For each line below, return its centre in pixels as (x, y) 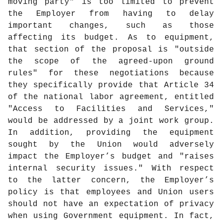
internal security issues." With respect (111, 169)
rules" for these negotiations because (111, 74)
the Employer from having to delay (111, 14)
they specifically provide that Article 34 (111, 85)
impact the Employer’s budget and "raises (111, 157)
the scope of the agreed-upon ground (111, 62)
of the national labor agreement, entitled (111, 97)
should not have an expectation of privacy (111, 204)
